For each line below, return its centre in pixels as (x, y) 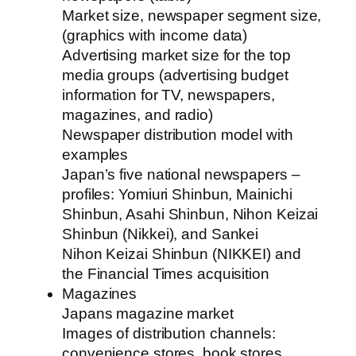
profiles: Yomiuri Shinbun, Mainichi (177, 195)
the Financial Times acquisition (166, 274)
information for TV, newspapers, (168, 95)
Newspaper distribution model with (178, 135)
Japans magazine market (148, 314)
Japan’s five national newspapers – (181, 175)
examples (95, 155)
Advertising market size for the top (176, 56)
